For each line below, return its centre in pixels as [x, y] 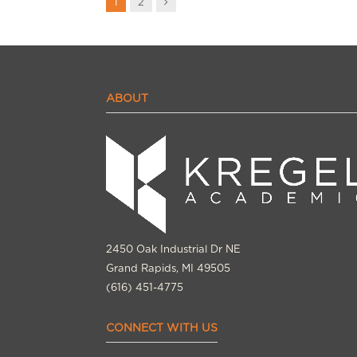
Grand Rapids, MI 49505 [168, 268]
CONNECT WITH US [162, 327]
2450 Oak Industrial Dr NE [173, 249]
